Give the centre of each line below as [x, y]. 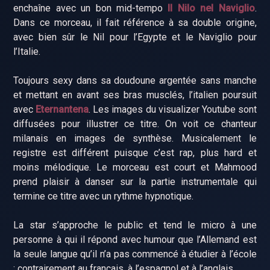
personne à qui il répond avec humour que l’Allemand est [135, 239]
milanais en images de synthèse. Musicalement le [135, 138]
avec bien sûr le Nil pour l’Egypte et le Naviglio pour [135, 37]
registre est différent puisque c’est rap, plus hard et [135, 152]
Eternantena [62, 109]
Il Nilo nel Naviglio [211, 8]
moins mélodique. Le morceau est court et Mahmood [135, 167]
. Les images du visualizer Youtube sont [173, 109]
